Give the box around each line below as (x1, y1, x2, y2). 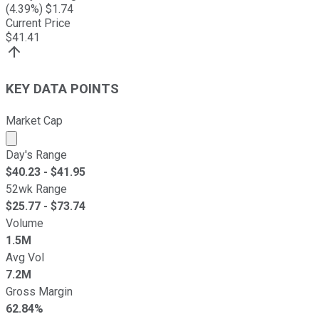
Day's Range (6, 147, 67, 162)
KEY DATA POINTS (6, 80, 119, 97)
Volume (6, 216, 43, 230)
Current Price (6, 16, 70, 31)
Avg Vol (6, 250, 44, 264)
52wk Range (6, 182, 67, 196)
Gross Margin (6, 284, 73, 298)
